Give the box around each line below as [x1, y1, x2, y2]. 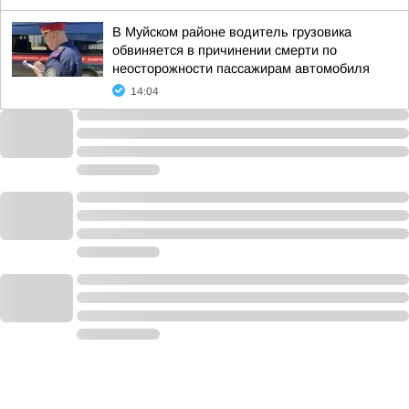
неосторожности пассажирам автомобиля [112, 61, 370, 76]
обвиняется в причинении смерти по [112, 43, 337, 58]
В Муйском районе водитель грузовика [112, 25, 351, 39]
